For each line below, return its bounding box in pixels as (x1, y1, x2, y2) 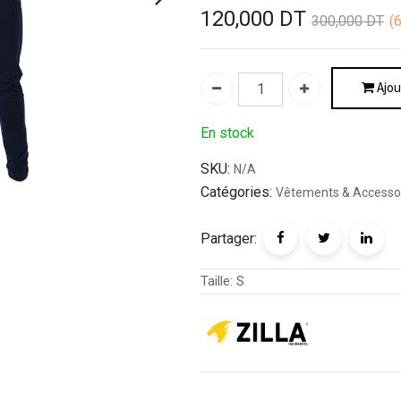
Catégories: (200, 183, 272, 201)
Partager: (200, 230, 257, 248)
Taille (200, 273, 230, 290)
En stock (200, 124, 254, 142)
